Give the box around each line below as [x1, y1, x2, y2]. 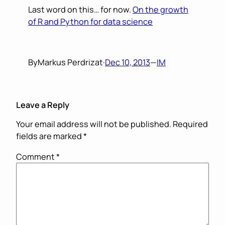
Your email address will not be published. [16, 119, 171, 130]
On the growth [133, 4, 188, 16]
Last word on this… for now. [28, 4, 133, 16]
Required [173, 119, 208, 130]
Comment [16, 151, 56, 162]
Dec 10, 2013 [105, 56, 150, 68]
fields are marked [16, 131, 83, 142]
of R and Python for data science [28, 16, 153, 28]
